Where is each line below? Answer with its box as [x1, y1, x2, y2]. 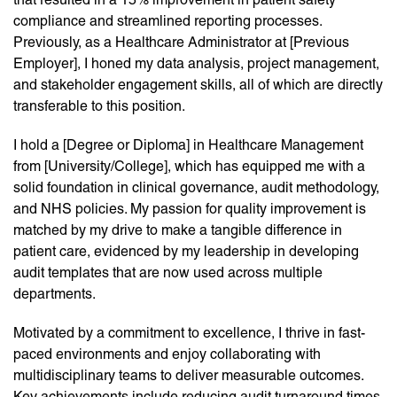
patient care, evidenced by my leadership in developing [13, 243, 359, 261]
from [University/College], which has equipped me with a [13, 158, 365, 175]
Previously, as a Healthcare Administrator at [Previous [13, 34, 349, 51]
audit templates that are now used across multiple [13, 264, 323, 282]
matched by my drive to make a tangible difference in [13, 222, 342, 239]
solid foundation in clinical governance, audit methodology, [13, 179, 379, 197]
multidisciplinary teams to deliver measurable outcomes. [13, 367, 363, 385]
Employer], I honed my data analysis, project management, [13, 55, 379, 73]
